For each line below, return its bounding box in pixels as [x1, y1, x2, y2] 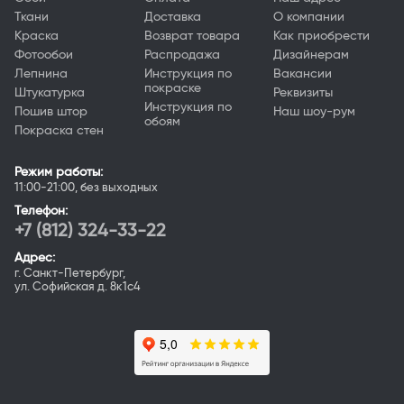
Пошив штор [14, 106, 87, 119]
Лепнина [14, 68, 68, 81]
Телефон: [14, 205, 68, 218]
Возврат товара [143, 30, 240, 43]
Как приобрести [273, 30, 371, 43]
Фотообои [14, 49, 73, 62]
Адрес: [14, 252, 55, 265]
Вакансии [273, 68, 333, 81]
